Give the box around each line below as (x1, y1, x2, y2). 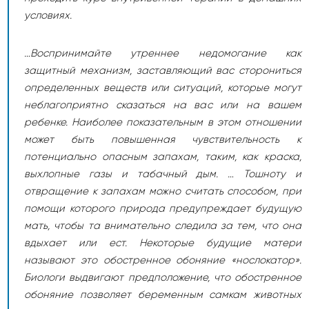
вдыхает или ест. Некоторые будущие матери (24, 237, 301, 249)
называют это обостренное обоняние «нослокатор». (24, 254, 301, 266)
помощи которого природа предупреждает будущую (24, 202, 301, 215)
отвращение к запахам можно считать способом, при (24, 185, 301, 197)
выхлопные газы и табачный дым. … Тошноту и (24, 168, 301, 180)
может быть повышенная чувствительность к (24, 133, 301, 146)
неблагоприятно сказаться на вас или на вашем (24, 99, 301, 111)
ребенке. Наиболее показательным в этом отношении (24, 116, 301, 128)
